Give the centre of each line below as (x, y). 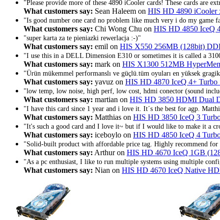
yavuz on (109, 82)
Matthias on (113, 117)
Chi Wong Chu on (123, 28)
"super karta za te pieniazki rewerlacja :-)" (82, 38)
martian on (111, 99)
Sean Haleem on (120, 11)
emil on (106, 46)
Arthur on (110, 152)
